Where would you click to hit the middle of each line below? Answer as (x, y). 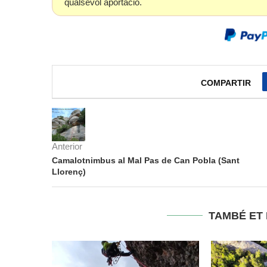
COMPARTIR (226, 83)
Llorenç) (69, 172)
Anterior (67, 146)
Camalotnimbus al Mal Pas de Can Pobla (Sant (146, 160)
